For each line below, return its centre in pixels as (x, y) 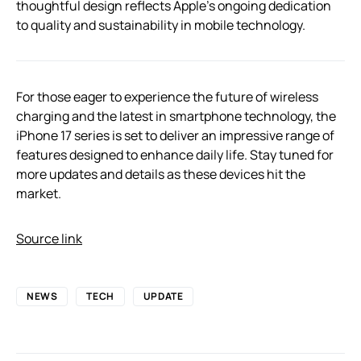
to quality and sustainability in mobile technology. (161, 25)
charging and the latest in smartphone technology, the (176, 116)
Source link (49, 239)
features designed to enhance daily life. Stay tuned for (175, 155)
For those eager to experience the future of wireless (167, 97)
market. (39, 193)
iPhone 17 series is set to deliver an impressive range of (175, 135)
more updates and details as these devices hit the (161, 174)
